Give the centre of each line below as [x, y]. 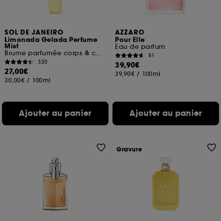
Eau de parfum [140, 47]
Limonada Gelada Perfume [51, 40]
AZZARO [130, 33]
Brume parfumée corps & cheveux [99, 53]
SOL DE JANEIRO [34, 33]
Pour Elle [130, 40]
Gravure [129, 149]
